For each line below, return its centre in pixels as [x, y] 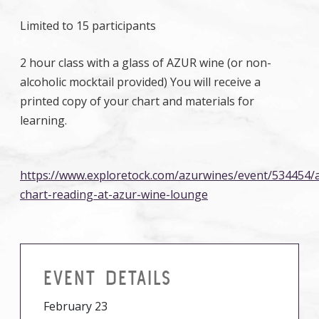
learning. [43, 120]
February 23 [75, 306]
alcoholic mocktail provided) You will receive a [140, 82]
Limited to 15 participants [88, 26]
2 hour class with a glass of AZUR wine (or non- [146, 63]
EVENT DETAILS [108, 278]
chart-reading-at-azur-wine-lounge [114, 194]
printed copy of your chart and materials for [137, 101]
